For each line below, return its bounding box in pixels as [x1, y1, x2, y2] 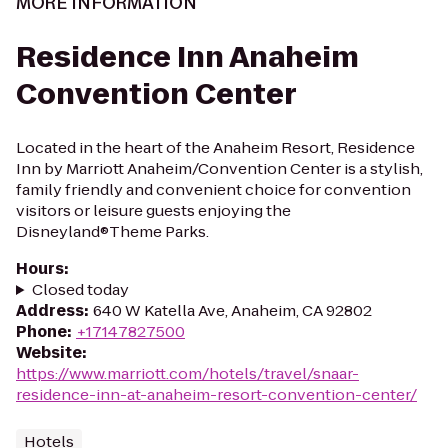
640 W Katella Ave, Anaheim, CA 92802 [93, 300, 372, 321]
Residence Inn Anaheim [16, 38, 359, 77]
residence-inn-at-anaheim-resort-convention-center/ [16, 384, 417, 405]
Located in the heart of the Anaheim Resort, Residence [16, 137, 415, 158]
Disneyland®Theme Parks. [16, 221, 209, 242]
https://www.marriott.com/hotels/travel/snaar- [16, 363, 359, 384]
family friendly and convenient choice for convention [16, 179, 411, 200]
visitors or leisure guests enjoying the [16, 200, 291, 221]
